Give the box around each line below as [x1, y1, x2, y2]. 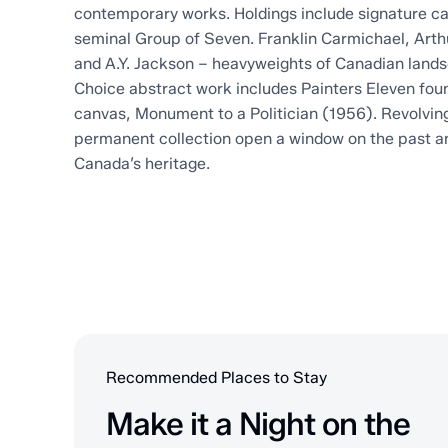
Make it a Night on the [105, 404, 410, 443]
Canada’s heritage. [73, 153, 210, 173]
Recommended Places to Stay [105, 368, 327, 388]
